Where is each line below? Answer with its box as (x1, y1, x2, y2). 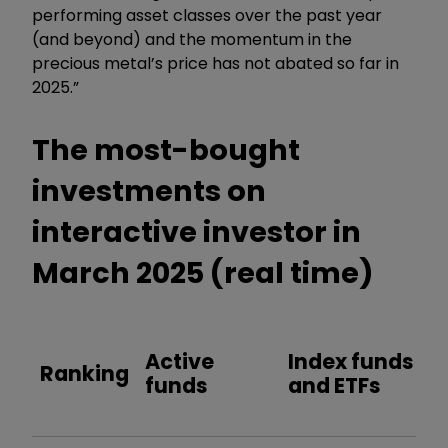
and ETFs (288, 370, 381, 400)
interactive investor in (32, 211, 361, 252)
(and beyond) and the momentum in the (32, 27, 352, 51)
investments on (32, 170, 266, 211)
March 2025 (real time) (32, 252, 374, 293)
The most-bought (32, 129, 300, 170)
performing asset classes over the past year (32, 3, 382, 27)
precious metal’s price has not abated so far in (32, 51, 399, 75)
